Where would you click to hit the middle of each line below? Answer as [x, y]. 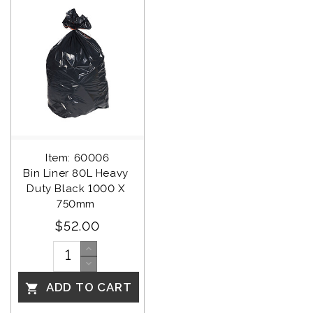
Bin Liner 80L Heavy [78, 173]
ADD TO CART [87, 287]
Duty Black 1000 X [78, 188]
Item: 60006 [78, 158]
